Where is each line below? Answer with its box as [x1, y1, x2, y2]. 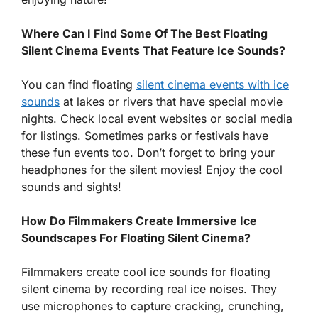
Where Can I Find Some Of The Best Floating [21, 26, 268, 40]
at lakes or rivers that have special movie [60, 94, 283, 109]
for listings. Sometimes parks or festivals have [21, 128, 268, 143]
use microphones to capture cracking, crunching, [21, 298, 284, 313]
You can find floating [21, 77, 136, 92]
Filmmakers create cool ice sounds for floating [21, 264, 270, 279]
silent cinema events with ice [136, 77, 289, 92]
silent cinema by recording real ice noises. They [21, 281, 277, 296]
